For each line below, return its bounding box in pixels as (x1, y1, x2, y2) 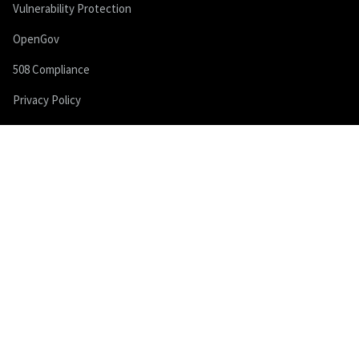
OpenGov (13, 31, 59, 46)
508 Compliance (13, 62, 90, 77)
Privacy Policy (13, 92, 81, 107)
